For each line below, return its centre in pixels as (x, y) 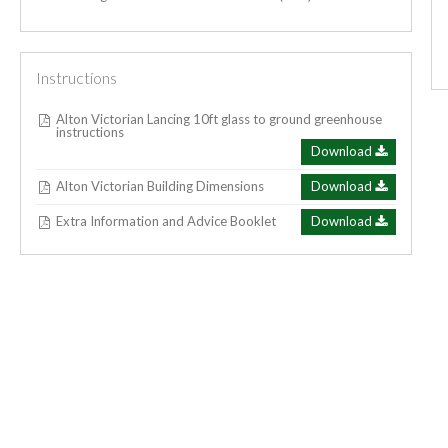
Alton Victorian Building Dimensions (160, 186)
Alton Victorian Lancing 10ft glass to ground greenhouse (219, 118)
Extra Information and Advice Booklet (166, 221)
